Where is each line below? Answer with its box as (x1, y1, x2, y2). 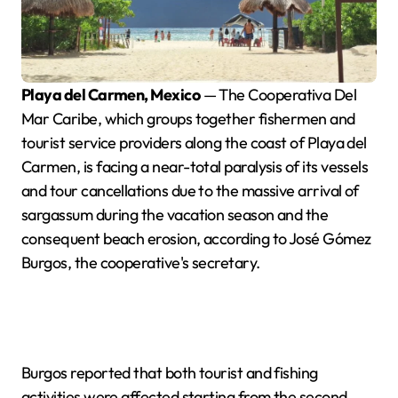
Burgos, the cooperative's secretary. (21, 252, 260, 273)
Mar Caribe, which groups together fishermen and (21, 108, 355, 129)
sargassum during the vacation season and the (21, 204, 329, 225)
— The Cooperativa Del (200, 84, 357, 105)
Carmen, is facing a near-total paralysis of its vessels (21, 156, 369, 177)
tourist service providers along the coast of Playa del (21, 132, 367, 153)
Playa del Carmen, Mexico (30, 84, 201, 105)
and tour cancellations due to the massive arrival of (21, 180, 359, 201)
